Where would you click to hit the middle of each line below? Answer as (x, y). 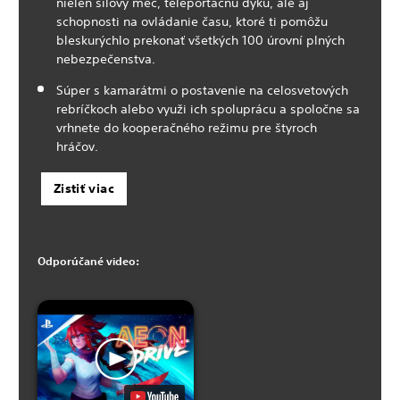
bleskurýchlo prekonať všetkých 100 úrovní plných (200, 40)
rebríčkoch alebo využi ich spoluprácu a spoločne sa (208, 108)
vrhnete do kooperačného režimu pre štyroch (187, 127)
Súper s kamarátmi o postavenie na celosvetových (202, 90)
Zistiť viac (84, 188)
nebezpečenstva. (106, 58)
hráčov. (79, 146)
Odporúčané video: (88, 260)
